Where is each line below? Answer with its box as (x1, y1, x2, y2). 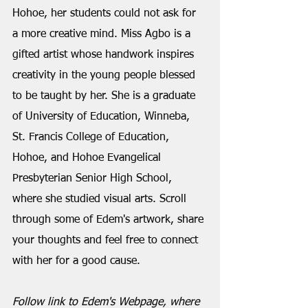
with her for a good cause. (12, 256, 140, 267)
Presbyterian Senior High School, (12, 173, 175, 184)
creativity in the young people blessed (12, 70, 199, 81)
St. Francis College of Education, (12, 132, 173, 143)
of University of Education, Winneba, (12, 111, 193, 122)
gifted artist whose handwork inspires (12, 49, 197, 60)
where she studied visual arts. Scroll (12, 194, 190, 205)
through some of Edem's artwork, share (12, 214, 207, 225)
